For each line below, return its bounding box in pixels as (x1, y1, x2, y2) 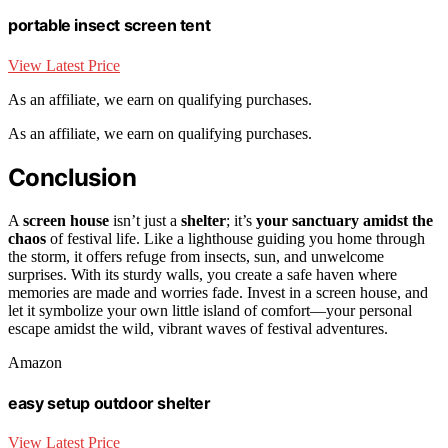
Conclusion (8, 162, 136, 192)
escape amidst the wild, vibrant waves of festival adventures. (8, 319, 388, 337)
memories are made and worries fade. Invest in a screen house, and (8, 283, 428, 301)
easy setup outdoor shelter (8, 392, 211, 413)
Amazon (8, 353, 62, 371)
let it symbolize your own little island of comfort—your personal (8, 301, 412, 319)
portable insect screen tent (8, 15, 211, 36)
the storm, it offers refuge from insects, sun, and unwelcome (8, 247, 384, 265)
